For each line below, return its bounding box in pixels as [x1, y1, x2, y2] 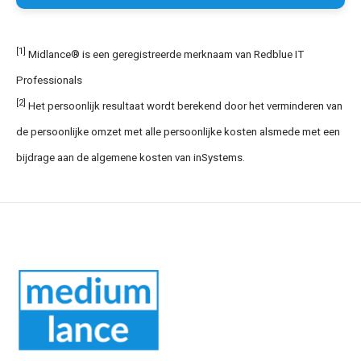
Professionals [16, 74, 82, 86]
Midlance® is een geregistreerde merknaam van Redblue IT [26, 48, 304, 60]
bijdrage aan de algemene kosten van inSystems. [16, 151, 245, 164]
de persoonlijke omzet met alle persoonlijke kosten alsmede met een [16, 126, 340, 138]
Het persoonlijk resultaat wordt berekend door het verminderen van [26, 100, 342, 112]
